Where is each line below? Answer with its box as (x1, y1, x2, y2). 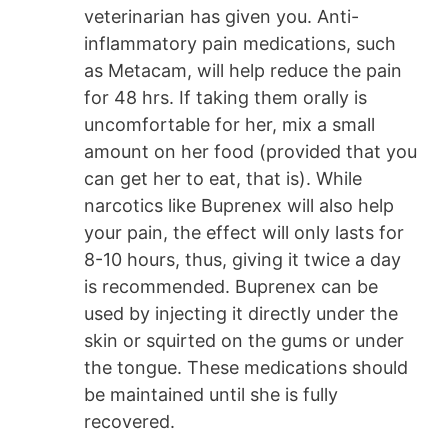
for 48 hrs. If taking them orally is (84, 86, 367, 108)
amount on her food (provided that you (84, 140, 417, 162)
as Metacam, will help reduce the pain (84, 59, 402, 81)
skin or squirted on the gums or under (84, 329, 404, 351)
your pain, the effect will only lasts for (84, 221, 404, 243)
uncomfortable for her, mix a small (84, 113, 375, 135)
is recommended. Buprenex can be (84, 275, 378, 297)
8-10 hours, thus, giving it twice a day (84, 248, 401, 270)
